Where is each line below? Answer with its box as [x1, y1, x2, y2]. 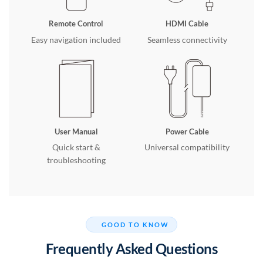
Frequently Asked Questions [46, 240, 217, 258]
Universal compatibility [144, 142, 230, 153]
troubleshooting [46, 155, 106, 166]
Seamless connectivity [147, 34, 227, 45]
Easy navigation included [31, 34, 121, 45]
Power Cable [165, 126, 209, 136]
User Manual [54, 126, 98, 136]
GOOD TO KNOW [102, 221, 170, 229]
